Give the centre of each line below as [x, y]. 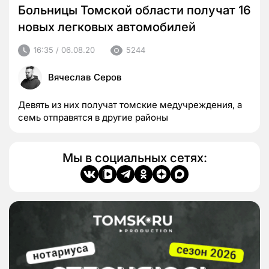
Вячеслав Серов [85, 77]
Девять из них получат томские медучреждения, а [130, 104]
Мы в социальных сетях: [134, 158]
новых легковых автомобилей [107, 27]
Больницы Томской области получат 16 [134, 10]
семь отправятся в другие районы [93, 117]
